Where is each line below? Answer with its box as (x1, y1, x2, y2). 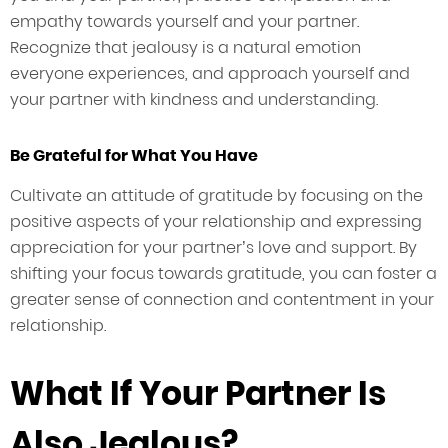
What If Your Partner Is (10, 370, 386, 418)
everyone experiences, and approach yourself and (10, 62, 410, 86)
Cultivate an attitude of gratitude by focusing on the (10, 184, 423, 208)
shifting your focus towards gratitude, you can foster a (10, 262, 437, 286)
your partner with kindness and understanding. (10, 88, 378, 112)
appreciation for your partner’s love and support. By (10, 236, 417, 260)
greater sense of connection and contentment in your (10, 288, 434, 312)
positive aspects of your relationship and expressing (10, 210, 422, 234)
